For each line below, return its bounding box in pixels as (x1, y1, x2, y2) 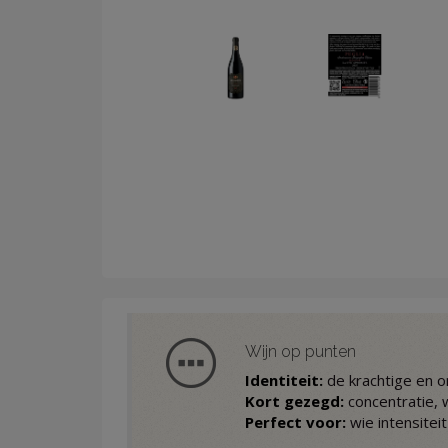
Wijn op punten (244, 342, 356, 362)
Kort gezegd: (244, 391, 344, 412)
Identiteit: (244, 370, 323, 391)
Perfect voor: (244, 412, 346, 433)
